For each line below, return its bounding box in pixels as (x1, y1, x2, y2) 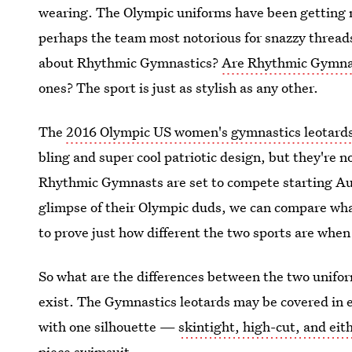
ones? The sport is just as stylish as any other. (38, 79, 319, 97)
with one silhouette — (38, 317, 179, 335)
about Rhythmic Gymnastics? (38, 53, 222, 71)
